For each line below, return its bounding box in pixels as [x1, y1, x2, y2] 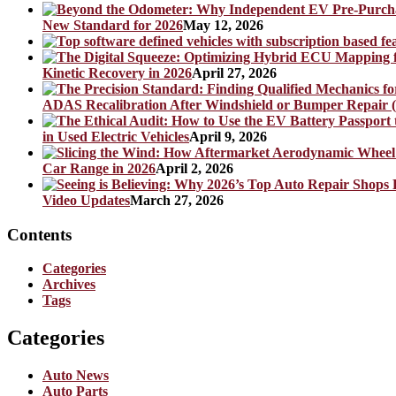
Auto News [42, 368, 109, 384]
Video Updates [42, 193, 130, 208]
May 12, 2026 [183, 18, 263, 33]
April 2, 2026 [156, 161, 233, 176]
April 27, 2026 [192, 65, 277, 80]
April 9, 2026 [189, 129, 267, 144]
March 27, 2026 [130, 193, 224, 208]
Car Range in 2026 [42, 161, 156, 176]
